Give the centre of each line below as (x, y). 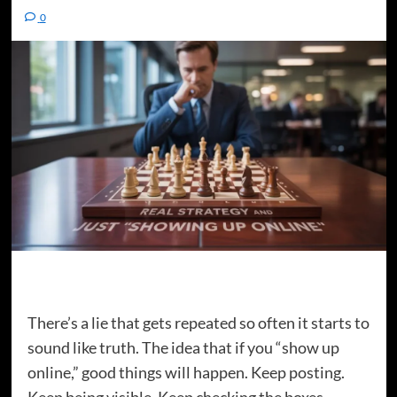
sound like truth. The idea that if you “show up (183, 348)
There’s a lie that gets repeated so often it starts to (198, 323)
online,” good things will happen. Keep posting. (186, 373)
